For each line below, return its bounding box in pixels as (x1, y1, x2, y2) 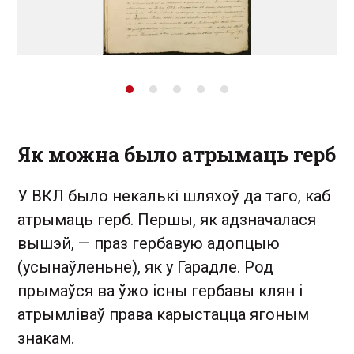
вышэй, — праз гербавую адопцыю (17, 234, 280, 253)
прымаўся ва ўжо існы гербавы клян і (17, 281, 303, 300)
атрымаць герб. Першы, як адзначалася (17, 210, 316, 229)
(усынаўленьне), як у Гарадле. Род (17, 258, 273, 277)
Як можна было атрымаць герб (17, 141, 336, 168)
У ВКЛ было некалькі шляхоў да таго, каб (17, 186, 330, 205)
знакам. (17, 329, 74, 348)
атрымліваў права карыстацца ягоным (17, 305, 309, 324)
